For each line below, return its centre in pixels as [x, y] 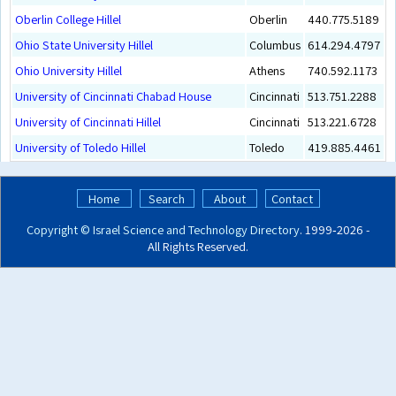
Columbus [275, 44]
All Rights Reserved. [198, 246]
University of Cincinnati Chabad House [113, 95]
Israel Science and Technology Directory [196, 229]
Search [167, 199]
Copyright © [58, 229]
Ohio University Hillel [69, 70]
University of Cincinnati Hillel [88, 121]
